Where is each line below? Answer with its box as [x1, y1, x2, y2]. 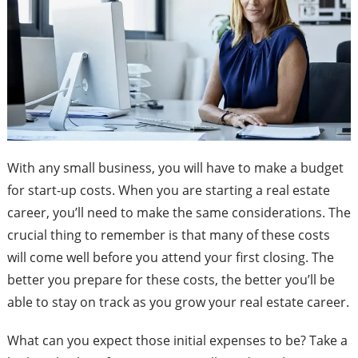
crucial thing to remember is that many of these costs [6, 226, 330, 245]
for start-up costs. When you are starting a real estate [6, 181, 330, 200]
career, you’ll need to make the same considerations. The [6, 204, 351, 222]
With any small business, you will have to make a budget [6, 159, 344, 177]
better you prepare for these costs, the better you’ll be [6, 271, 335, 289]
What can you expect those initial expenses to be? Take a [6, 332, 348, 350]
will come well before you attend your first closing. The [6, 249, 334, 267]
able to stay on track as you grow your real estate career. [6, 293, 349, 312]
